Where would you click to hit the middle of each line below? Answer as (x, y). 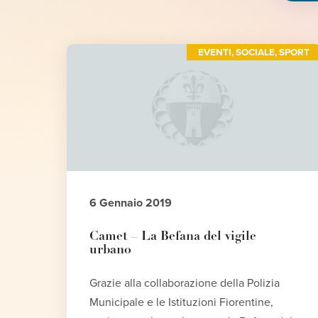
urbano (111, 251)
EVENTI (215, 52)
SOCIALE (256, 52)
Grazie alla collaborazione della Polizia (185, 284)
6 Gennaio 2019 (131, 203)
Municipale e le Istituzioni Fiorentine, (182, 303)
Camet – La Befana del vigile (173, 237)
